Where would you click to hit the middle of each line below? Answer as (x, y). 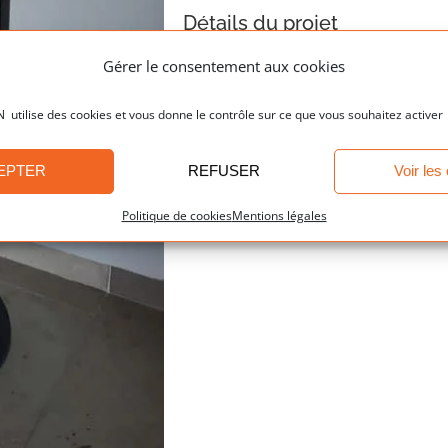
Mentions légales (279, 215)
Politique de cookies (176, 215)
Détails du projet (261, 23)
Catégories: (220, 78)
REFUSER (223, 171)
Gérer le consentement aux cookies (224, 66)
